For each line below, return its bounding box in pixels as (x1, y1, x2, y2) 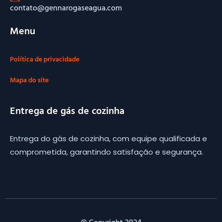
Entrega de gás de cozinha (10, 103, 124, 118)
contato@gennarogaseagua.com (10, 1, 122, 14)
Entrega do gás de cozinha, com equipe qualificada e (10, 133, 207, 144)
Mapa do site (10, 74, 49, 85)
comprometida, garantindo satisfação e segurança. (10, 147, 203, 158)
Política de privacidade (10, 54, 79, 64)
